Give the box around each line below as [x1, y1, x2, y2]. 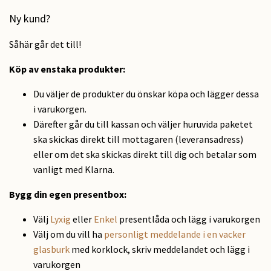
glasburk [33, 243, 70, 256]
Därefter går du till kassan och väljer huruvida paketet [33, 118, 253, 131]
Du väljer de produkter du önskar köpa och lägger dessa [33, 88, 259, 100]
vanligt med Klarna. [33, 163, 114, 176]
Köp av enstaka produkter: [9, 63, 125, 76]
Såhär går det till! [9, 38, 81, 51]
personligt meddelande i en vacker [104, 228, 246, 241]
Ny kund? [9, 11, 50, 26]
